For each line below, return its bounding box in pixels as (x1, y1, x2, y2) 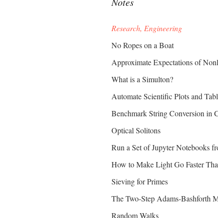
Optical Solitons (111, 125, 161, 135)
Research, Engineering (111, 23, 182, 33)
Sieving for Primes (111, 176, 168, 186)
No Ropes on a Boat (111, 40, 174, 50)
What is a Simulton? (111, 74, 174, 84)
